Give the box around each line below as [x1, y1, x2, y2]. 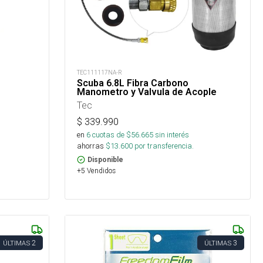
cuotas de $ [90, 130, 131, 140]
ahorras [77, 141, 104, 151]
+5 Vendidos [77, 166, 116, 176]
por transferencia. [133, 141, 194, 151]
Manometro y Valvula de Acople [77, 86, 217, 98]
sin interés [155, 130, 190, 140]
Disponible [87, 156, 124, 164]
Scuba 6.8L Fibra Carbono [77, 77, 189, 89]
